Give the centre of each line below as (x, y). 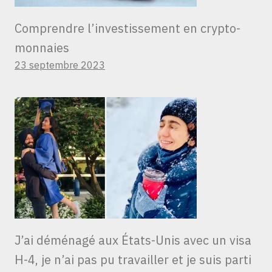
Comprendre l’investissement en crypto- (127, 29)
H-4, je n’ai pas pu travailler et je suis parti (133, 260)
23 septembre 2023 (60, 65)
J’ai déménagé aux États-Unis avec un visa (133, 240)
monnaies (43, 48)
